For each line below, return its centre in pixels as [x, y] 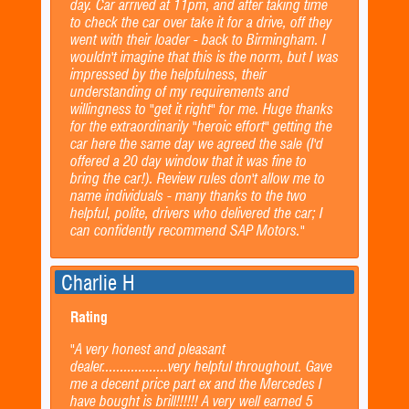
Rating [89, 318]
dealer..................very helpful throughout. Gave [201, 367]
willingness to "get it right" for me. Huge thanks [201, 109]
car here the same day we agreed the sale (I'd [196, 143]
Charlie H [99, 282]
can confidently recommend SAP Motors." [187, 230]
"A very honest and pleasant [147, 350]
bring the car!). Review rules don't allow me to [197, 178]
